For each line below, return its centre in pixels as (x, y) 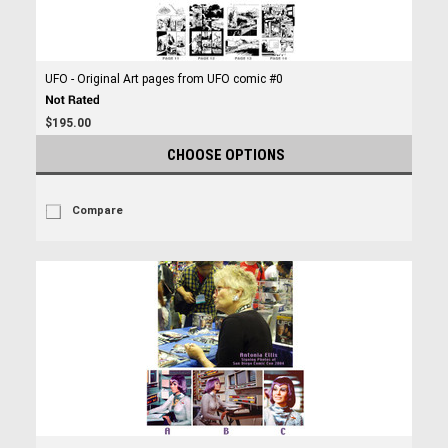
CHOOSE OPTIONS (226, 155)
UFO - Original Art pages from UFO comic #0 (163, 79)
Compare (97, 210)
